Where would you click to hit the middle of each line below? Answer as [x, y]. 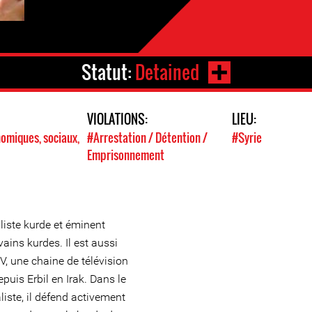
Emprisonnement [126, 155]
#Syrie [247, 138]
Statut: [108, 72]
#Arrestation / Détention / [148, 138]
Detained [167, 72]
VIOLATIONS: [118, 119]
